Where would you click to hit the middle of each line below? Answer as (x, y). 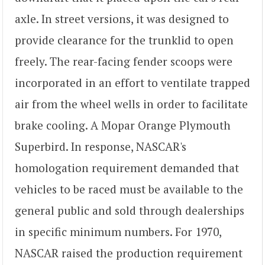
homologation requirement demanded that (127, 167)
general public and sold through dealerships (130, 210)
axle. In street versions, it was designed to (122, 18)
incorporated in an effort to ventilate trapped (132, 82)
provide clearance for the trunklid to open (124, 40)
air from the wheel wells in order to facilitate (131, 104)
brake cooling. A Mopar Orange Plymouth (123, 125)
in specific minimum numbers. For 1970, (118, 231)
